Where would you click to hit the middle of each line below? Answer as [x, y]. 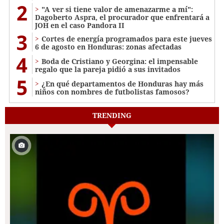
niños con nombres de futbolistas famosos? [112, 92]
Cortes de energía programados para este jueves [127, 39]
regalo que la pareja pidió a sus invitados [108, 69]
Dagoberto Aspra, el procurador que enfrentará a [122, 17]
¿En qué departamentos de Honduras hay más [122, 84]
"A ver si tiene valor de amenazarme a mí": [117, 9]
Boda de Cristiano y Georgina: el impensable [120, 61]
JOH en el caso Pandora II [80, 25]
